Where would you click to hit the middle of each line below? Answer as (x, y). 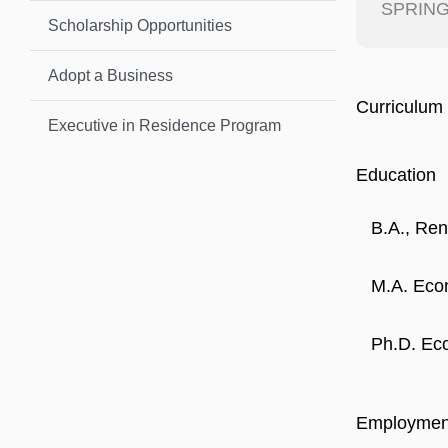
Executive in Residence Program (164, 125)
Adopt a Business (110, 75)
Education (396, 174)
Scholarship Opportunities (140, 25)
